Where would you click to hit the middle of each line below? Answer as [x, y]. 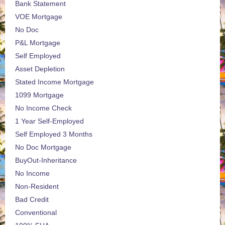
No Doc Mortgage [43, 147]
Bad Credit [32, 200]
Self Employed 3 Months [54, 134]
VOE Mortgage [39, 17]
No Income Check [43, 108]
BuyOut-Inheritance [46, 160]
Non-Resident [37, 187]
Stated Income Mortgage [54, 82]
